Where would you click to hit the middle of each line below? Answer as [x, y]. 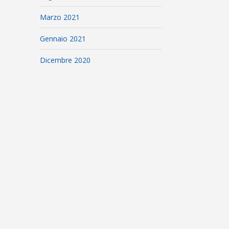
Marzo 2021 [60, 17]
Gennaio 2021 [63, 39]
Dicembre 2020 [65, 60]
